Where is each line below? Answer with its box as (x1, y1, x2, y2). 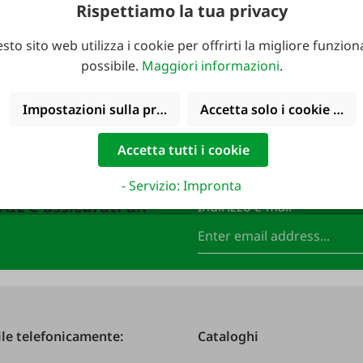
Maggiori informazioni (141, 57, 280, 75)
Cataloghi (198, 327, 258, 345)
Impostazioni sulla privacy (23, 100, 189, 118)
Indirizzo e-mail (198, 197, 295, 216)
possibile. (80, 57, 142, 75)
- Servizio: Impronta (122, 176, 241, 194)
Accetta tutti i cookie (117, 140, 250, 159)
